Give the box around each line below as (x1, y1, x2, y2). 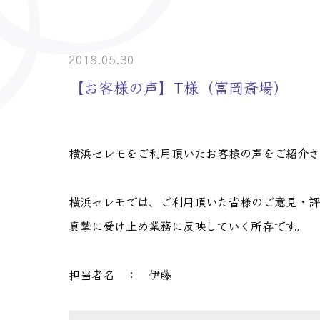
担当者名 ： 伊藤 (69, 265, 171, 283)
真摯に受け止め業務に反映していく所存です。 (69, 216, 306, 234)
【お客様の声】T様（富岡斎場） (69, 76, 289, 98)
